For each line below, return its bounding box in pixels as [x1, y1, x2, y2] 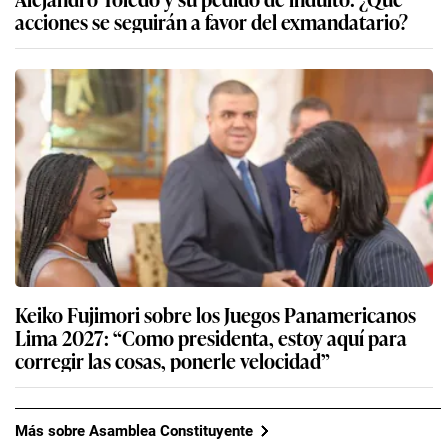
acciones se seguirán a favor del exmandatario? [191, 6, 408, 37]
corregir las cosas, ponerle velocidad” [15, 345, 330, 376]
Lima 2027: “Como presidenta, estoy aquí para [15, 322, 407, 353]
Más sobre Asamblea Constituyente [15, 421, 253, 440]
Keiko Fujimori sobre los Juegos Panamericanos [15, 299, 416, 330]
